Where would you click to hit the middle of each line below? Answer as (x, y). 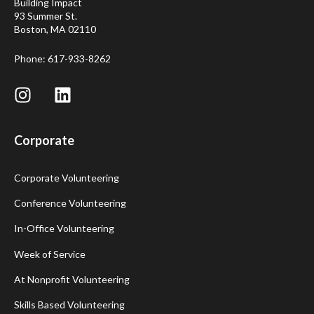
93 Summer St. (46, 16)
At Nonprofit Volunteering (72, 279)
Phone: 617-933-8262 (62, 58)
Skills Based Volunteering (69, 305)
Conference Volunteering (70, 203)
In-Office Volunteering (64, 228)
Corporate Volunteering (67, 177)
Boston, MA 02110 (55, 29)
